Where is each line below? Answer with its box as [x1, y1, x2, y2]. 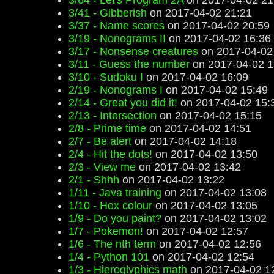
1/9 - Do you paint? [68, 212, 161, 224]
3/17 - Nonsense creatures [68, 45, 198, 57]
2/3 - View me [68, 161, 136, 173]
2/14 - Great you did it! [68, 97, 177, 109]
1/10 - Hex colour [68, 199, 152, 212]
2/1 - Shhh [68, 174, 119, 186]
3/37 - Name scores [68, 20, 165, 32]
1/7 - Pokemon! [68, 225, 143, 237]
